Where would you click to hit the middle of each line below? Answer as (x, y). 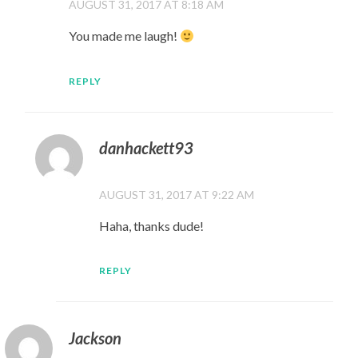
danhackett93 (147, 148)
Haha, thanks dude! (152, 226)
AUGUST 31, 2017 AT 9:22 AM (177, 195)
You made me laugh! (124, 36)
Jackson (95, 338)
